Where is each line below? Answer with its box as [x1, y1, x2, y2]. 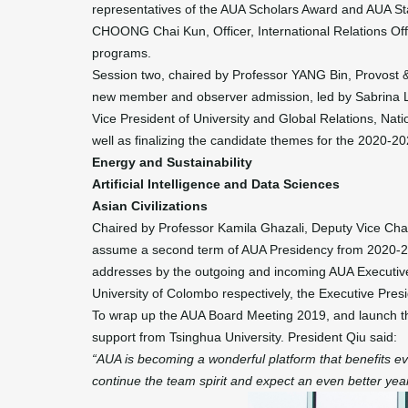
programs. [91, 45, 151, 60]
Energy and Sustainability [91, 154, 252, 169]
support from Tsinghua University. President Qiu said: [91, 329, 397, 344]
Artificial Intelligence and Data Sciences [91, 176, 340, 191]
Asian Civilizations [91, 198, 208, 213]
